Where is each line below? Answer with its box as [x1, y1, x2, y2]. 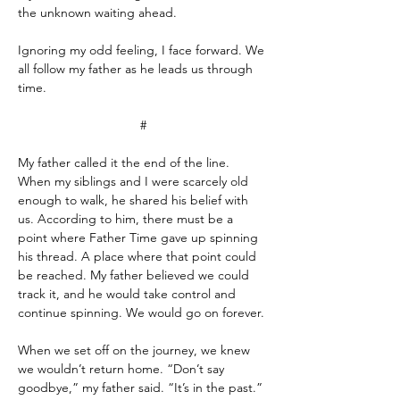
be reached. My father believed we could [18, 267, 253, 283]
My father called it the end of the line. [18, 154, 233, 171]
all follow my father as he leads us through [18, 61, 256, 77]
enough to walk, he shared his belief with [18, 192, 252, 208]
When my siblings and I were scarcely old [18, 173, 252, 189]
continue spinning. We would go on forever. [18, 304, 264, 321]
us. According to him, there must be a [18, 211, 237, 227]
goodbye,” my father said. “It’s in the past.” [18, 379, 266, 396]
